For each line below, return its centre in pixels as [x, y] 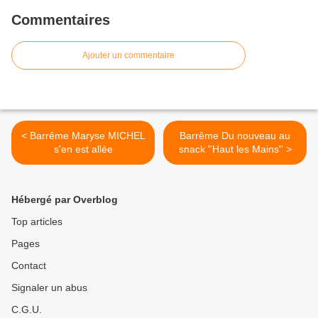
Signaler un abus [49, 288]
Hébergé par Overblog [65, 200]
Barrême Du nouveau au [235, 136]
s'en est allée [83, 149]
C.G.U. [27, 310]
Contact [29, 266]
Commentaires [61, 20]
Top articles [37, 222]
